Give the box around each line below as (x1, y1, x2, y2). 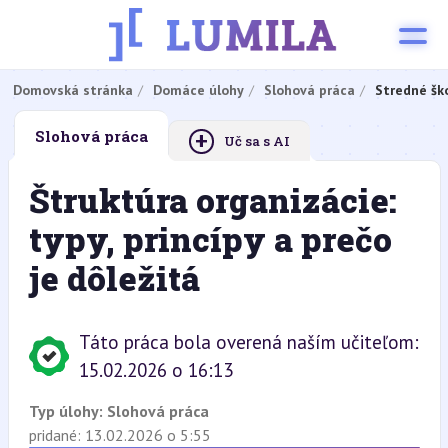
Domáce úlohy (152, 81, 244, 99)
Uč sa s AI (223, 132, 290, 150)
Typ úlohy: (28, 401, 107, 421)
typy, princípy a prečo (28, 217, 392, 261)
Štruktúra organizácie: (28, 178, 397, 222)
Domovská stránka (12, 81, 133, 99)
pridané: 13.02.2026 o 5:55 (28, 425, 211, 445)
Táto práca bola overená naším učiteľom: (78, 330, 419, 354)
